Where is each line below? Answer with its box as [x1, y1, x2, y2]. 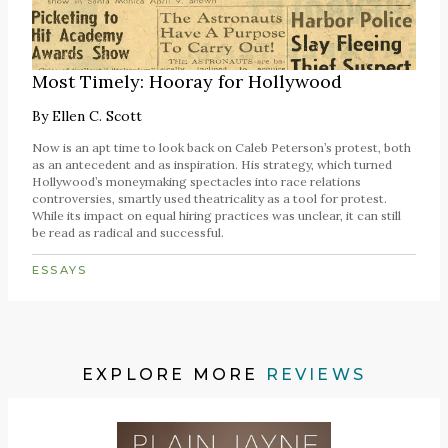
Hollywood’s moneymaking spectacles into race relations [32, 174, 361, 190]
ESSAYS [32, 262, 88, 277]
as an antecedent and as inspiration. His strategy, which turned [32, 157, 392, 173]
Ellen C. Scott [52, 107, 142, 126]
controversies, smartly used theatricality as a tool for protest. [32, 191, 387, 207]
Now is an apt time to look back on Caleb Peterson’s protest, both [32, 140, 411, 156]
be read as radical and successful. [32, 225, 224, 241]
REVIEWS [265, 364, 366, 384]
